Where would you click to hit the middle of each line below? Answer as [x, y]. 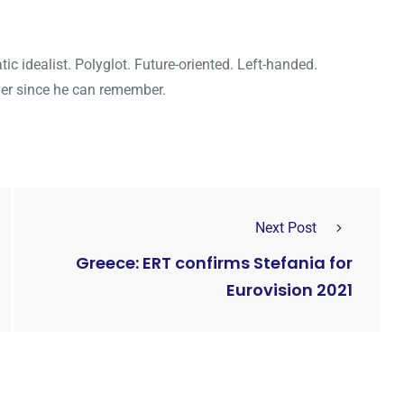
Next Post [286, 227]
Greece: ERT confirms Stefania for [214, 263]
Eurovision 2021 [289, 290]
